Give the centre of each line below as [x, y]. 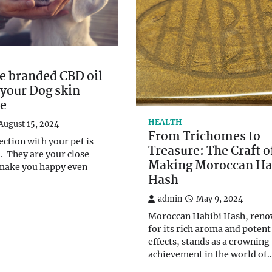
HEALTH [165, 122]
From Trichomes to [204, 137]
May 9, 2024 [219, 199]
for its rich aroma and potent [209, 229]
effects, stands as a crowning [209, 242]
